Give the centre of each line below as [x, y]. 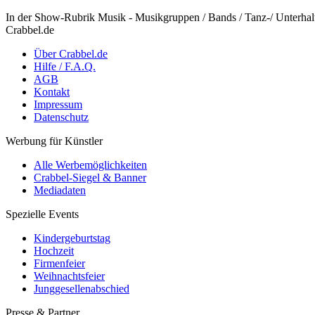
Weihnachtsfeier [69, 276]
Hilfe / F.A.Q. [65, 66]
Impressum [58, 104]
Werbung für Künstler [54, 141]
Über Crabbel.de [71, 54]
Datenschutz [61, 117]
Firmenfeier [59, 263]
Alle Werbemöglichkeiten [90, 165]
